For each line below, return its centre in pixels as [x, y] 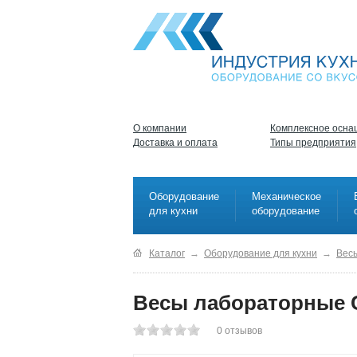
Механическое [286, 196]
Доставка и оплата [175, 143]
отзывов [243, 331]
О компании [160, 128]
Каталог [167, 253]
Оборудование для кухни [261, 253]
